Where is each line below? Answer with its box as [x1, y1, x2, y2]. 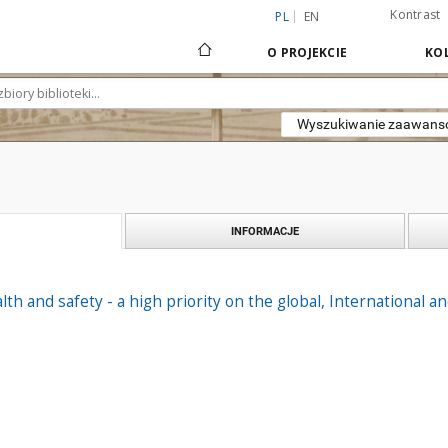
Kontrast [390, 6, 441, 23]
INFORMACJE [231, 224, 299, 238]
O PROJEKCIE [267, 44, 347, 61]
